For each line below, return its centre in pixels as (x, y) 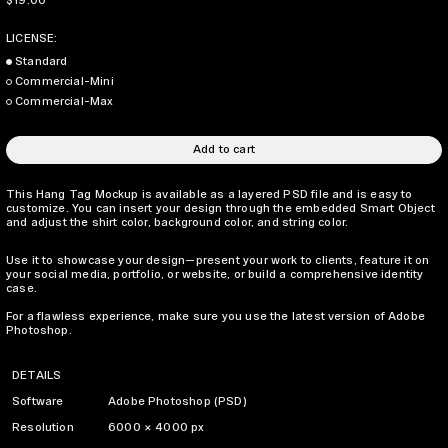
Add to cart (224, 149)
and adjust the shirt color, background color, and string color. (177, 222)
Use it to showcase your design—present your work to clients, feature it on (218, 260)
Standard (41, 61)
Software (38, 401)
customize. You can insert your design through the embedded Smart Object (220, 208)
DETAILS (37, 375)
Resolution (43, 427)
